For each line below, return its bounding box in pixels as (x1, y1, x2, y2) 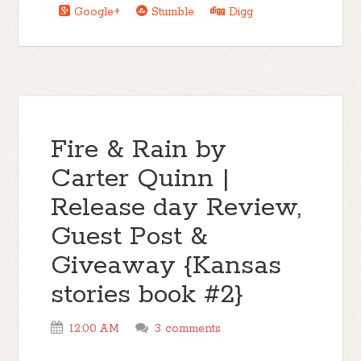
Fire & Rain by (51, 134, 227, 167)
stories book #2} (51, 279, 244, 312)
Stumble (147, 5, 195, 19)
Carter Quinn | (51, 163, 230, 196)
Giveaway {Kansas (51, 250, 282, 283)
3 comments (155, 322, 222, 336)
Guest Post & (51, 221, 209, 254)
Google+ (70, 5, 121, 19)
